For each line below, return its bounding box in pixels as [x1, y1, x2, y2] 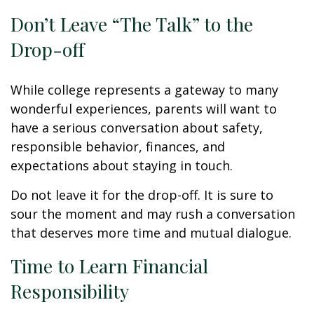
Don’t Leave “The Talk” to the [11, 11, 253, 36]
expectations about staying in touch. [11, 157, 233, 174]
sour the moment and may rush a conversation [11, 205, 295, 222]
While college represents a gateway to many [11, 81, 278, 98]
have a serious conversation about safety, [11, 119, 263, 136]
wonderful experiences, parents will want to [11, 100, 277, 117]
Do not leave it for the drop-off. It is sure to [11, 186, 273, 203]
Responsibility [11, 278, 129, 303]
